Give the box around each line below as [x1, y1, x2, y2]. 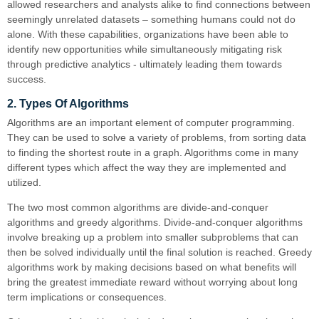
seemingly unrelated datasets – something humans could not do [7, 13, 296, 25]
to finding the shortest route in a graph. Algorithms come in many [7, 146, 298, 158]
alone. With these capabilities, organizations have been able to [7, 28, 288, 40]
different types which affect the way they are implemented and [7, 161, 286, 173]
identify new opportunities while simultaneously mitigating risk [7, 43, 282, 55]
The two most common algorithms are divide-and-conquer [7, 201, 268, 213]
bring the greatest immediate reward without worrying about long [7, 276, 298, 288]
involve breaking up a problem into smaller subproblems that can [7, 231, 298, 243]
